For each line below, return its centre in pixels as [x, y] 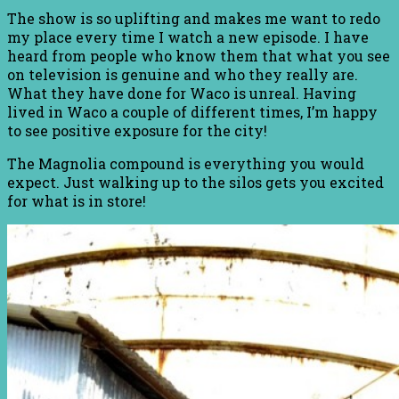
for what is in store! [77, 200]
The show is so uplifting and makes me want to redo [194, 18]
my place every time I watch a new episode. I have [188, 37]
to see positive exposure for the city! [137, 130]
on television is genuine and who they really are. [183, 74]
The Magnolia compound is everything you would [186, 163]
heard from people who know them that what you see [199, 55]
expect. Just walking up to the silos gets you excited [195, 182]
